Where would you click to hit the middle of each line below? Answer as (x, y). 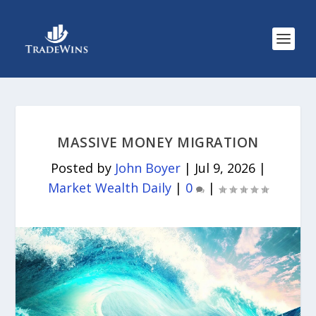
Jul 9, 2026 (225, 168)
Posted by (83, 168)
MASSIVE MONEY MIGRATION (158, 142)
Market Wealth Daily (110, 188)
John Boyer (147, 168)
